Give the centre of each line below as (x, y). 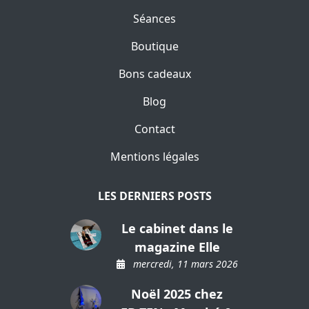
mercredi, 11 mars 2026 (184, 264)
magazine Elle (177, 247)
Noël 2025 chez (177, 294)
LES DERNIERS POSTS (154, 196)
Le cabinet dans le (177, 228)
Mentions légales (154, 157)
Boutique (154, 46)
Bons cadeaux (154, 74)
